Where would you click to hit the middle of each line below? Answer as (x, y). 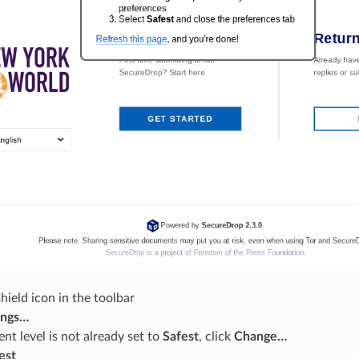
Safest (180, 337)
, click (216, 337)
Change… (260, 337)
